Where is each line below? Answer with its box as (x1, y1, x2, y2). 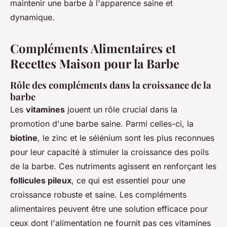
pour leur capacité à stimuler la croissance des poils (10, 146, 209, 157)
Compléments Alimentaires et (10, 40, 176, 56)
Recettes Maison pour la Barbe (10, 55, 179, 71)
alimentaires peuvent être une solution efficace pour (10, 203, 208, 214)
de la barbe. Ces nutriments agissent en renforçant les (10, 161, 216, 171)
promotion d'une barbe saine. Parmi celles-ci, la (10, 118, 194, 129)
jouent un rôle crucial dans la (65, 104, 177, 115)
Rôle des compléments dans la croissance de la (10, 78, 211, 91)
